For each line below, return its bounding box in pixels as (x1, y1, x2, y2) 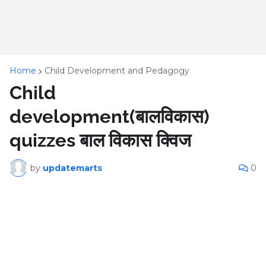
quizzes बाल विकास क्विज (9, 129, 191, 151)
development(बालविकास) (9, 106, 210, 127)
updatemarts (43, 162, 102, 173)
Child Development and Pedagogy (45, 65, 189, 76)
